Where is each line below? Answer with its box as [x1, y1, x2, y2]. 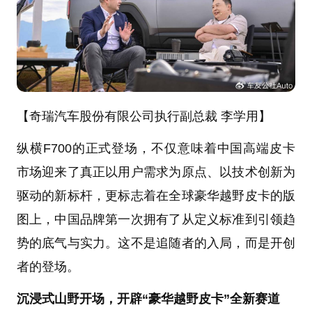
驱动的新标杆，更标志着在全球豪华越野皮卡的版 [16, 189, 296, 203]
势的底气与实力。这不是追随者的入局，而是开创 [16, 236, 296, 251]
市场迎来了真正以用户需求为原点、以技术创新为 [16, 165, 296, 180]
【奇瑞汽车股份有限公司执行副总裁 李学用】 [16, 109, 271, 124]
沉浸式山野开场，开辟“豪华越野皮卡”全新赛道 [16, 292, 280, 306]
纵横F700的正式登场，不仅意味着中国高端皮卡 [16, 141, 296, 156]
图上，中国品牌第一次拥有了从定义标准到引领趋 [16, 212, 296, 227]
